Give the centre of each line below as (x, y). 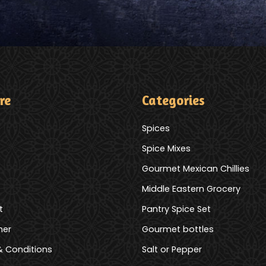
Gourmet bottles (178, 229)
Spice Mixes (166, 149)
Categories (173, 100)
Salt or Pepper (172, 250)
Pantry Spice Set (176, 209)
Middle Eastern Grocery (191, 189)
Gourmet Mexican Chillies (196, 169)
